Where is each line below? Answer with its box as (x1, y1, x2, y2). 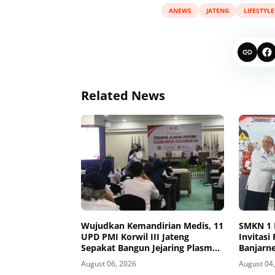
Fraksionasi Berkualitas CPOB (81, 252, 206, 265)
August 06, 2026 (81, 258, 136, 269)
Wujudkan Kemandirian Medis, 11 (81, 219, 223, 231)
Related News (81, 87, 165, 104)
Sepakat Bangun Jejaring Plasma (81, 241, 217, 254)
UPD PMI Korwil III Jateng (81, 230, 189, 242)
